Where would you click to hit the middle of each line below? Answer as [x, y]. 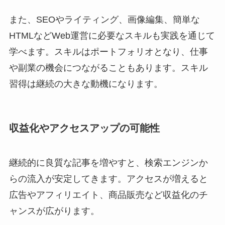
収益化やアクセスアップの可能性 [84, 128]
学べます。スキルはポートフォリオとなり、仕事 [108, 51]
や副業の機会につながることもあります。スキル [108, 68]
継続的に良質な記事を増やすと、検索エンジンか [108, 163]
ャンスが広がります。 [54, 211]
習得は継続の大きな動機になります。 [86, 84]
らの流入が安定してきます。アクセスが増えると [108, 179]
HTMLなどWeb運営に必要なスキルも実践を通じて [112, 35]
